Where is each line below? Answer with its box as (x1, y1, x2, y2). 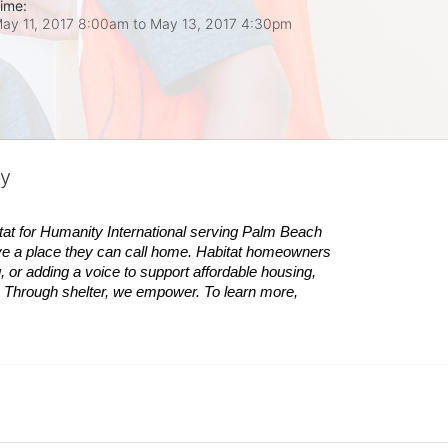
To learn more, (204, 283, 298, 300)
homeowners (246, 243, 331, 260)
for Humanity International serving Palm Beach (19, 223, 322, 240)
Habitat (196, 243, 242, 260)
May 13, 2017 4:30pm (150, 14, 292, 32)
